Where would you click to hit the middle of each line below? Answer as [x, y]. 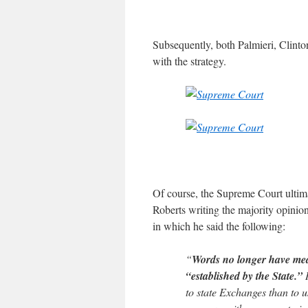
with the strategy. [189, 61]
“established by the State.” [244, 276]
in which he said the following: [219, 226]
